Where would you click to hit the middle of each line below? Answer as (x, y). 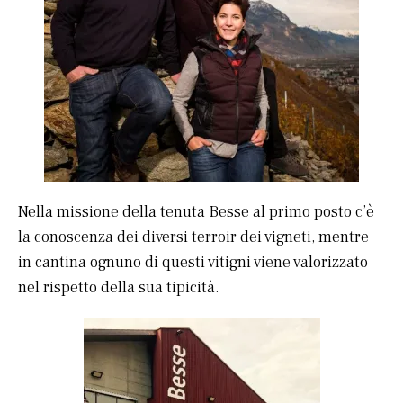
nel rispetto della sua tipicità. (119, 288)
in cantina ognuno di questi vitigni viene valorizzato (193, 263)
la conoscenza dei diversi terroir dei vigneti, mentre (193, 237)
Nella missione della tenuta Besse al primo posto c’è (196, 212)
